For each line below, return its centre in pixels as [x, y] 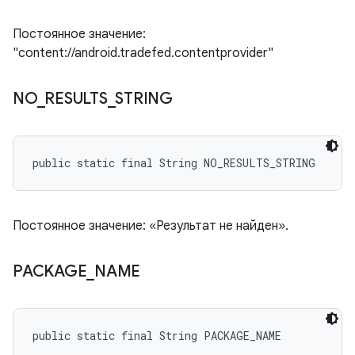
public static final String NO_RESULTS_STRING [174, 163]
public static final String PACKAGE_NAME [157, 336]
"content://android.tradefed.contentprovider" [143, 53]
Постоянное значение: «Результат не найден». [151, 226]
